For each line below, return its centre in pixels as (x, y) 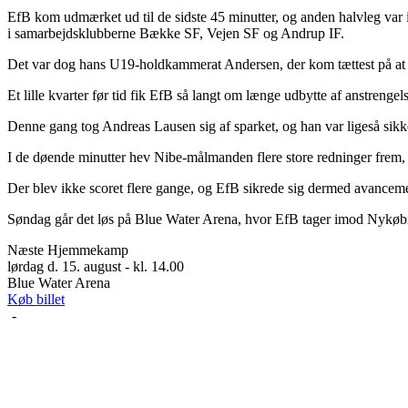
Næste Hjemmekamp (68, 250)
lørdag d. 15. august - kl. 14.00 (96, 267)
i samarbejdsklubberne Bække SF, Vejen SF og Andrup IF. (176, 34)
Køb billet (36, 300)
